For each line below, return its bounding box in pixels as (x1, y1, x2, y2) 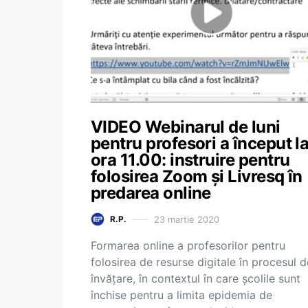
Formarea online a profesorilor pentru (91, 239, 285, 252)
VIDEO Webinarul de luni (91, 117, 280, 137)
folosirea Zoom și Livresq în (91, 166, 302, 186)
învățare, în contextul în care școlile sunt (91, 272, 300, 285)
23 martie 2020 (154, 213, 219, 225)
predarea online (91, 183, 211, 203)
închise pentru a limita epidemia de (91, 288, 272, 302)
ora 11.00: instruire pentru (91, 150, 290, 170)
